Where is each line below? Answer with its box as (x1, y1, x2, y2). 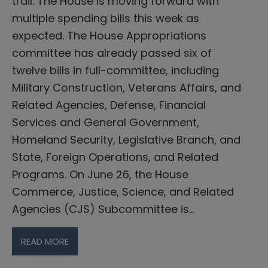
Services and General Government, (12, 114, 199, 130)
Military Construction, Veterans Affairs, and (12, 80, 241, 95)
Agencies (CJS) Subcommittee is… (12, 201, 194, 217)
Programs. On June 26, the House (12, 166, 188, 182)
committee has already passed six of (12, 45, 212, 60)
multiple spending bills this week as (12, 10, 199, 26)
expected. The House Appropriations (12, 28, 206, 43)
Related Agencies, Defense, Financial (12, 97, 206, 112)
